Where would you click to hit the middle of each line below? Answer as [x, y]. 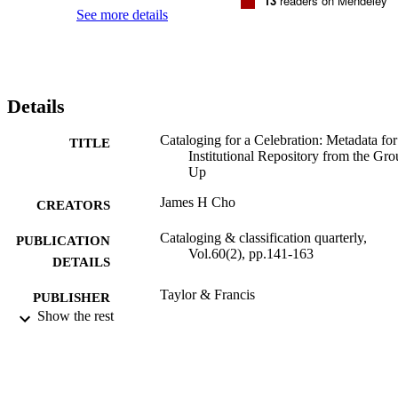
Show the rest [76, 315]
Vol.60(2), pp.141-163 [251, 253]
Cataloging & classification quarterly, [263, 237]
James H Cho [198, 202]
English [181, 386]
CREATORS [73, 205]
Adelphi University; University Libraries [273, 330]
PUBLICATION [63, 240]
